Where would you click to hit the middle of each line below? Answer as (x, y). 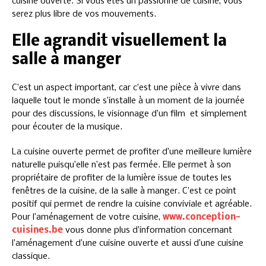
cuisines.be (37, 230)
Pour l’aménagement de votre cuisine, (87, 217)
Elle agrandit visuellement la (119, 42)
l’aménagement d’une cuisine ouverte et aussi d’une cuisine (128, 243)
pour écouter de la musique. (67, 127)
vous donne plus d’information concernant (148, 230)
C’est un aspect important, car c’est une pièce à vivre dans (126, 88)
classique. (31, 256)
